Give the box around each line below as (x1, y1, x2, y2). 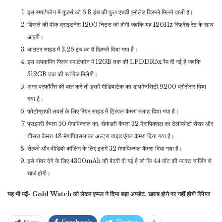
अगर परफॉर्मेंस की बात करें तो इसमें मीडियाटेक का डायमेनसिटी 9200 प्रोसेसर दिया (27, 83, 206, 91)
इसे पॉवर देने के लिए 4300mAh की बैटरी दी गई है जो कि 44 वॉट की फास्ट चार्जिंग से (27, 157, 212, 165)
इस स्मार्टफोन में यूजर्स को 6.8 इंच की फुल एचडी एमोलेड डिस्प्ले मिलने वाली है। (27, 8, 195, 16)
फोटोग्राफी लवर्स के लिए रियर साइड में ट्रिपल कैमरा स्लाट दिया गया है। (27, 108, 179, 115)
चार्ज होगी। (27, 169, 52, 177)
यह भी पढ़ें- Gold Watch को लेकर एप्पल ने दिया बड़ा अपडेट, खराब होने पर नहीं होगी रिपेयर (7, 190, 210, 198)
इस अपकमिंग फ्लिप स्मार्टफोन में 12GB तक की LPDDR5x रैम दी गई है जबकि (27, 58, 201, 66)
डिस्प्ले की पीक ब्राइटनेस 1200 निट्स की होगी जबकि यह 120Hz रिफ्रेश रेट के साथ (27, 21, 214, 29)
